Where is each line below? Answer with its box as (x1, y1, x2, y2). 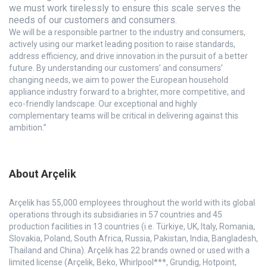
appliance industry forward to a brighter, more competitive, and (9, 87, 245, 97)
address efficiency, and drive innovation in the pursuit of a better (9, 51, 248, 61)
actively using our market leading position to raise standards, (9, 39, 235, 49)
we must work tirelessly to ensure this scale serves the (9, 2, 241, 14)
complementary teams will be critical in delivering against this (9, 111, 238, 120)
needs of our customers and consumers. (9, 14, 177, 26)
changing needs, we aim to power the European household (9, 75, 228, 85)
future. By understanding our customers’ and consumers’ (9, 63, 223, 73)
